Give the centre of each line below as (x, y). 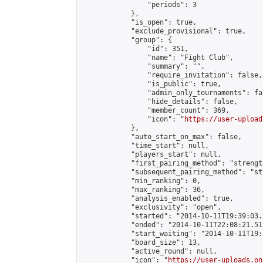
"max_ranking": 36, (143, 190)
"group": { (127, 40)
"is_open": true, (139, 22)
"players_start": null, (151, 154)
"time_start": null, (145, 146)
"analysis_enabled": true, (158, 198)
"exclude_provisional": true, (164, 31)
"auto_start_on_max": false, (162, 137)
